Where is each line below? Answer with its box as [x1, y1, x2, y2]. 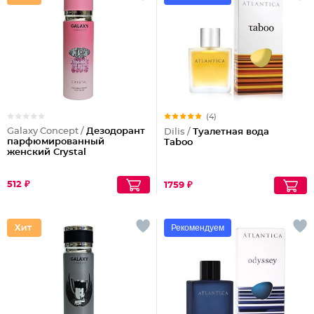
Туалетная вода [193, 128, 269, 137]
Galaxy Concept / [7, 127, 86, 136]
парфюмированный [7, 137, 104, 146]
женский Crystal [7, 148, 86, 157]
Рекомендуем [171, 223, 224, 233]
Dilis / [164, 128, 193, 137]
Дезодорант [86, 127, 145, 136]
